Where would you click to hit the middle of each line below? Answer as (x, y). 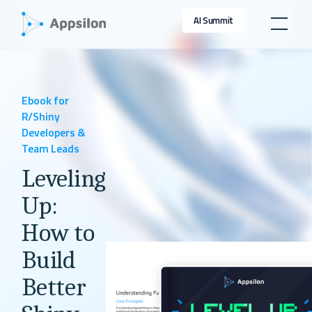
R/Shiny (41, 116)
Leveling (64, 178)
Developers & (54, 132)
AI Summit (213, 21)
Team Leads (51, 148)
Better (54, 287)
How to (58, 232)
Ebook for (46, 100)
